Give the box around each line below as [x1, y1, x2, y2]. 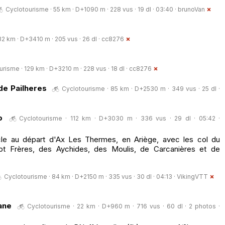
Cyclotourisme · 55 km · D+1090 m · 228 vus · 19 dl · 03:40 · [6, 5, 178, 13]
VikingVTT [177, 172, 208, 180]
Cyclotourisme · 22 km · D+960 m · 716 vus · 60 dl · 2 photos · [27, 202, 220, 210]
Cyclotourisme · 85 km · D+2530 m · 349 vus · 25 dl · [61, 84, 220, 92]
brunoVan [178, 5, 205, 13]
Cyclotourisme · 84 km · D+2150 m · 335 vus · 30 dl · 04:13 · [4, 172, 177, 180]
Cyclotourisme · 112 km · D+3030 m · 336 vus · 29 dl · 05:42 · [19, 114, 220, 122]
